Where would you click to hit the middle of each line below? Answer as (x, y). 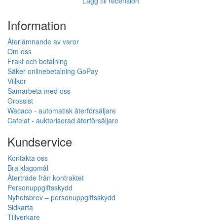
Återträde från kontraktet (46, 178)
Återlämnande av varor (43, 42)
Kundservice (40, 142)
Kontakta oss (28, 158)
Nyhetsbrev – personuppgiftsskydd (61, 198)
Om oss (19, 52)
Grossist (20, 101)
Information (37, 25)
